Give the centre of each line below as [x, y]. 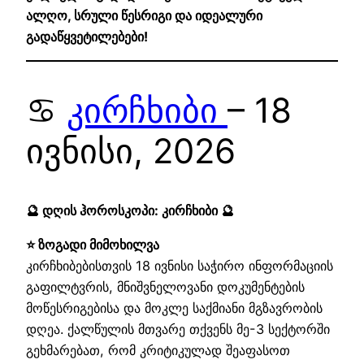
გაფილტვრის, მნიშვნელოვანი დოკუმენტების [165, 287]
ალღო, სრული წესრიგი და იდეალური [144, 15]
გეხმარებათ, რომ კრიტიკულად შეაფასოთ [158, 351]
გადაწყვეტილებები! [87, 36]
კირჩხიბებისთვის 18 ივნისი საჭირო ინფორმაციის [180, 266]
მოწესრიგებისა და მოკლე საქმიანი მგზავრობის [174, 308]
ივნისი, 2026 [131, 151]
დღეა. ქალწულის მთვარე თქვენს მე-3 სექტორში [178, 329]
